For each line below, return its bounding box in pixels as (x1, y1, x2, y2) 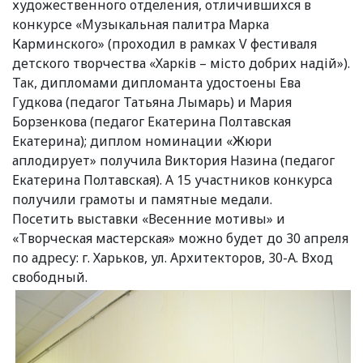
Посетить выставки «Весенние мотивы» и (12, 210, 285, 228)
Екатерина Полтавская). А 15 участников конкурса (12, 171, 332, 190)
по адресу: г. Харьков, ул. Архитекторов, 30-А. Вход (12, 249, 333, 267)
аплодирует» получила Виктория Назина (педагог (12, 152, 335, 170)
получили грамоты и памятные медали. (12, 190, 272, 209)
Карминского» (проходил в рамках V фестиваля (12, 35, 317, 53)
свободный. (12, 268, 88, 287)
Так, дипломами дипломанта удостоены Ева (12, 74, 301, 92)
